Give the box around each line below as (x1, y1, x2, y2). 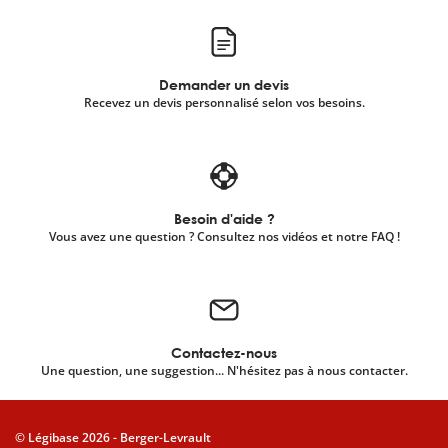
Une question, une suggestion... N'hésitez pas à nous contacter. (40, 362, 408, 379)
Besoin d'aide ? (173, 210, 275, 227)
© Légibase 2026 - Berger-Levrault (15, 429, 211, 446)
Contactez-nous (171, 344, 277, 361)
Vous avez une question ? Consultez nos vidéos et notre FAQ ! (48, 228, 400, 245)
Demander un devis (159, 76, 289, 93)
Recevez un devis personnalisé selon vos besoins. (83, 94, 365, 111)
